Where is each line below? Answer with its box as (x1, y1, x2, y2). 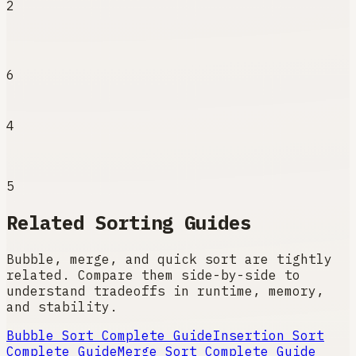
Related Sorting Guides (6, 210, 251, 236)
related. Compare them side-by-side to (6, 267, 300, 284)
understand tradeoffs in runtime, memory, (6, 283, 324, 300)
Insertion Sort (213, 327, 324, 344)
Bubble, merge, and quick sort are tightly (6, 251, 332, 268)
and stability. (6, 299, 118, 315)
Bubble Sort (6, 327, 94, 344)
